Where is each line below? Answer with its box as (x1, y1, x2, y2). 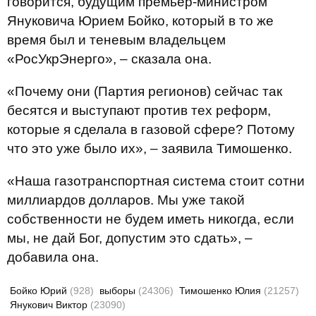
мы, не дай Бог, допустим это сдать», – (7, 231, 253, 245)
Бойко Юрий (10, 285, 70, 296)
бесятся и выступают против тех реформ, (7, 103, 271, 118)
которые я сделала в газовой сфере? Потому (7, 122, 295, 137)
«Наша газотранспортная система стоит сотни (7, 174, 305, 188)
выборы (99, 285, 138, 296)
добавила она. (7, 250, 99, 265)
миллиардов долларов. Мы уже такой (7, 193, 245, 207)
